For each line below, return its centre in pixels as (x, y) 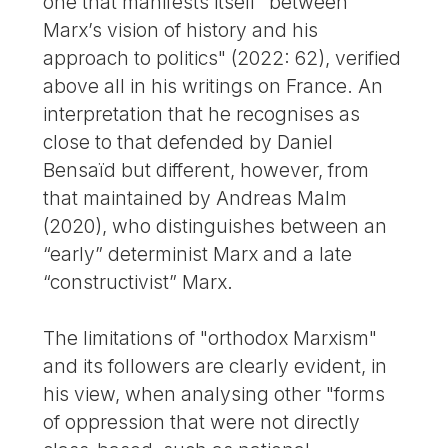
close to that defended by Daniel (188, 141)
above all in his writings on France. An (213, 85)
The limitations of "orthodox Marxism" (210, 338)
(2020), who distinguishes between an (215, 225)
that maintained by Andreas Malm (195, 197)
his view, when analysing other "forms (214, 394)
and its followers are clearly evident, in (215, 366)
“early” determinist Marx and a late (198, 253)
